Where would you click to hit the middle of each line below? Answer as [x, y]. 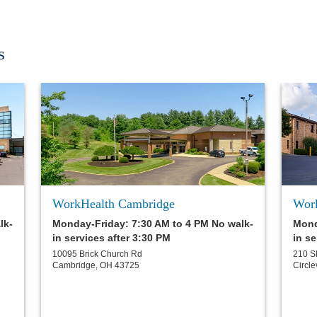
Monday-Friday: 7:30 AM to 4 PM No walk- [153, 224]
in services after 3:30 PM [111, 238]
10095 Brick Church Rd [97, 254]
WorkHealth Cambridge [114, 204]
